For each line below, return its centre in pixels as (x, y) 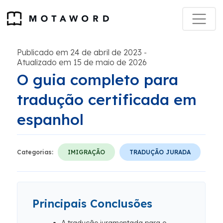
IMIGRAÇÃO (86, 152)
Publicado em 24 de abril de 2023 (79, 52)
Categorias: (35, 152)
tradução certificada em (107, 100)
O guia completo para (98, 80)
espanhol (50, 119)
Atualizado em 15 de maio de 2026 (82, 62)
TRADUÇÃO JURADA (160, 152)
